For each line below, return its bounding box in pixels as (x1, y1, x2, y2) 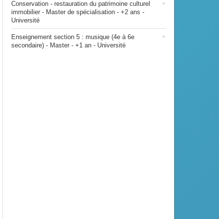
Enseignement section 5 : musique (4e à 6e (11, 33, 134, 41)
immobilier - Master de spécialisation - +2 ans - (11, 8, 144, 16)
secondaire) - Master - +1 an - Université (11, 42, 126, 49)
